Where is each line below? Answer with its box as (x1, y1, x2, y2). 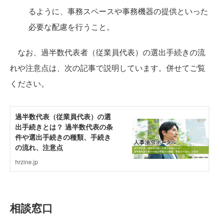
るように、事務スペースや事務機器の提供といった (28, 5, 208, 17)
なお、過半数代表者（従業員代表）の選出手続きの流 (10, 46, 205, 58)
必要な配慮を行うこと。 (28, 21, 114, 32)
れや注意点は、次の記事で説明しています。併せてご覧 (10, 62, 205, 73)
